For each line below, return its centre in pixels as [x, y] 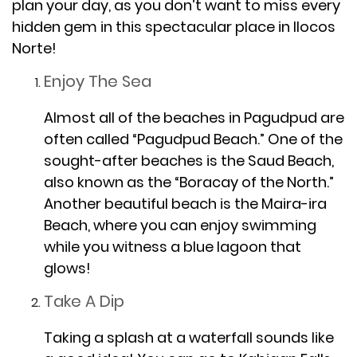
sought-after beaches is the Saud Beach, [189, 160]
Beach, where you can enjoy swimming [180, 225]
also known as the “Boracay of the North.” [189, 182]
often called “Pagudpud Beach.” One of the [193, 139]
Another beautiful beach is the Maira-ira [185, 203]
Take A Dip [84, 301]
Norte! [34, 48]
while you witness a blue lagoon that [173, 246]
